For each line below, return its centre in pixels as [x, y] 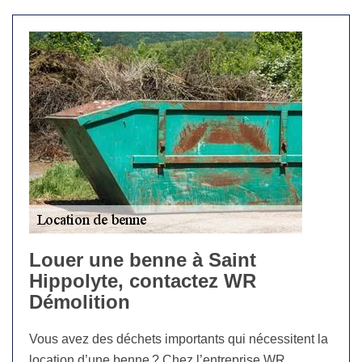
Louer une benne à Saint [143, 260]
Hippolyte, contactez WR [143, 281]
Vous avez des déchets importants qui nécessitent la [179, 339]
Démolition [80, 302]
